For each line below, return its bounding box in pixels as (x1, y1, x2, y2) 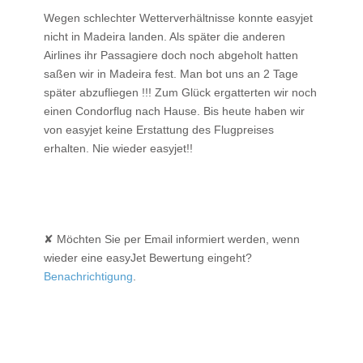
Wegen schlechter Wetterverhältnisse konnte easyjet (44, 11, 313, 24)
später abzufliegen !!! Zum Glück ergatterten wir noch (44, 85, 317, 99)
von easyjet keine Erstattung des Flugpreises (44, 122, 274, 136)
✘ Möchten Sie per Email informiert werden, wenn (44, 232, 300, 246)
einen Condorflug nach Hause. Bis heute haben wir (44, 104, 305, 117)
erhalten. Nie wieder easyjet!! (44, 141, 193, 155)
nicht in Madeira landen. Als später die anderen (44, 29, 285, 43)
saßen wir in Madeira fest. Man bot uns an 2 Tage (44, 66, 298, 80)
